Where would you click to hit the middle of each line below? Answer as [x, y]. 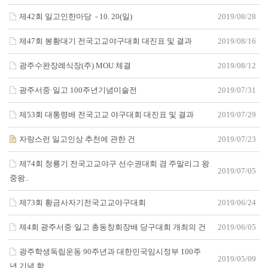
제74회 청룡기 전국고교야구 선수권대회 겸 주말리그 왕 [115, 164]
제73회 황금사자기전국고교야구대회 [83, 202]
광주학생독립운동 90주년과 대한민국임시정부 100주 [110, 252]
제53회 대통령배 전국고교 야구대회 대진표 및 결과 [107, 115]
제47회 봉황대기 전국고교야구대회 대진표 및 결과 [106, 41]
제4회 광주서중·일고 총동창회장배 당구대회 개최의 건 [113, 227]
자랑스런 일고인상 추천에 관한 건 [77, 139]
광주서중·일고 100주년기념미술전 [78, 90]
